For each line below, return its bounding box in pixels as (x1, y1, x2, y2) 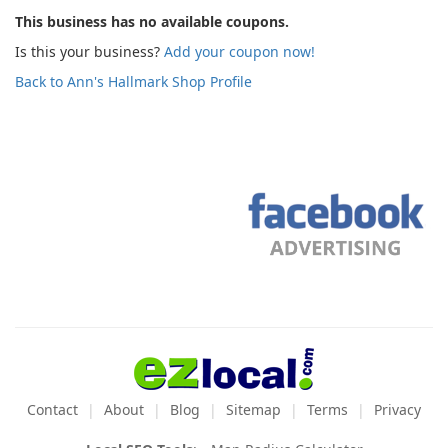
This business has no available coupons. (15, 12, 289, 31)
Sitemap (226, 400, 281, 419)
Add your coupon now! (164, 42, 315, 61)
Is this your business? (15, 42, 164, 61)
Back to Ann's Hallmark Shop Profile (15, 72, 252, 91)
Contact (27, 400, 78, 419)
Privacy (374, 400, 421, 419)
